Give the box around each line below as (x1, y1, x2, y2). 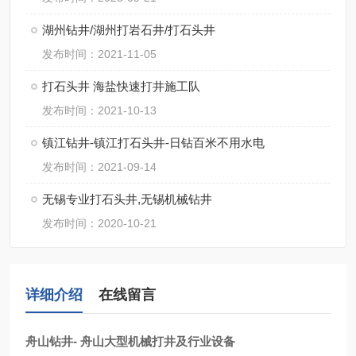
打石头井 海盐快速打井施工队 (42, 79, 200, 93)
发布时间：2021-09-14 (42, 161, 157, 173)
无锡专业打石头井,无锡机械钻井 (42, 192, 212, 206)
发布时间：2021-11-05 (42, 48, 157, 60)
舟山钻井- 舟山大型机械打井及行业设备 (25, 335, 235, 348)
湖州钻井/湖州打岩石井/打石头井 (42, 23, 215, 37)
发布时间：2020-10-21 (42, 217, 157, 230)
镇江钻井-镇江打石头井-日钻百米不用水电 (42, 136, 265, 149)
